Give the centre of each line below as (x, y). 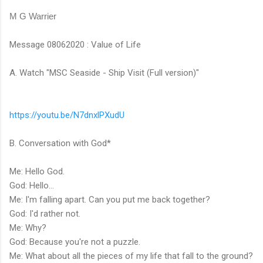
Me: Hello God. (37, 171)
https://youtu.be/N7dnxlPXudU (67, 115)
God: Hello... (32, 185)
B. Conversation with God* (60, 143)
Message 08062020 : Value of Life (75, 44)
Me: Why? (28, 227)
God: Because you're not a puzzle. (75, 242)
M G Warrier (33, 16)
